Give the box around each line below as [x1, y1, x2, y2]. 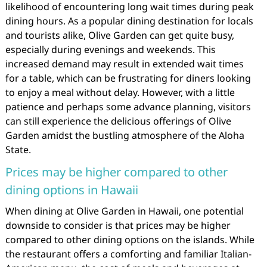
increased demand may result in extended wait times [5, 57, 244, 70]
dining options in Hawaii [5, 181, 138, 198]
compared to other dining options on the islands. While [5, 232, 254, 246]
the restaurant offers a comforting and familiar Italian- [5, 247, 252, 260]
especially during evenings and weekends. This [5, 42, 216, 56]
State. [5, 142, 31, 156]
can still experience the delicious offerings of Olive [5, 114, 231, 128]
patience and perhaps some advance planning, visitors [5, 100, 251, 113]
